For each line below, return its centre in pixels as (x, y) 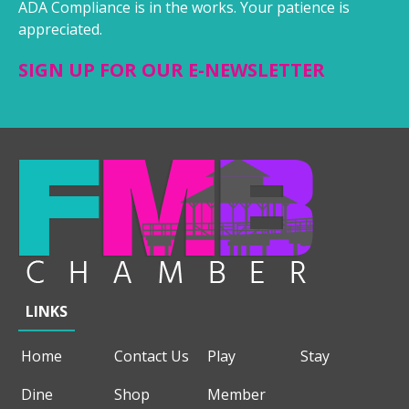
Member (237, 394)
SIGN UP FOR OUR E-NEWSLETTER (172, 70)
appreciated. (60, 30)
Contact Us (152, 357)
